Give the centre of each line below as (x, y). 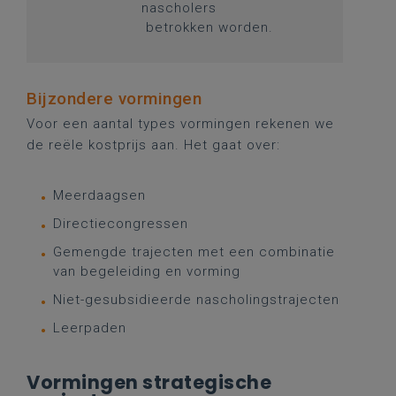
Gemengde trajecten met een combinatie (194, 252)
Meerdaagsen (99, 195)
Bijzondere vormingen (114, 99)
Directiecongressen (121, 224)
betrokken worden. (207, 27)
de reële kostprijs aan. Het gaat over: (153, 145)
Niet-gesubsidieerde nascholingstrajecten (196, 300)
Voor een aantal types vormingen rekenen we (180, 124)
